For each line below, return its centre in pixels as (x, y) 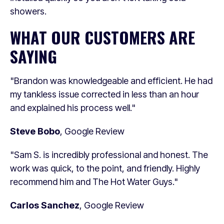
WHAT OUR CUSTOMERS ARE (102, 37)
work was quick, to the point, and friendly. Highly (105, 168)
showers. (28, 11)
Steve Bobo (35, 131)
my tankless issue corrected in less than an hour (104, 94)
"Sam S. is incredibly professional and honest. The (109, 154)
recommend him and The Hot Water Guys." (94, 181)
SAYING (33, 56)
